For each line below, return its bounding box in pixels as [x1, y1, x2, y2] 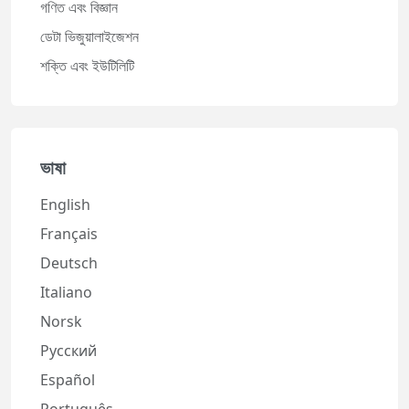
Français [40, 224, 98, 245]
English [40, 194, 90, 215]
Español [40, 370, 95, 391]
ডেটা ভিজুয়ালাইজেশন [40, 26, 139, 47]
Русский [40, 341, 97, 362]
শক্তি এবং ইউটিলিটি [40, 56, 134, 77]
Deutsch [40, 253, 98, 274]
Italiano [40, 282, 92, 303]
